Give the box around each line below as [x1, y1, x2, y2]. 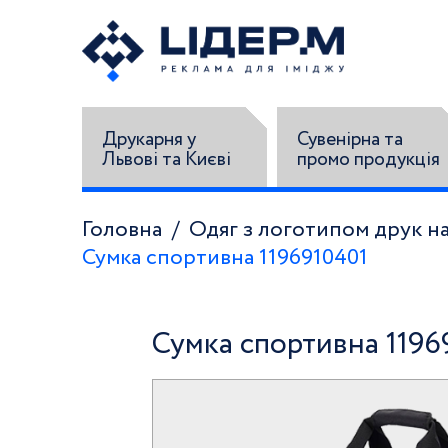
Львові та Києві [102, 149, 231, 169]
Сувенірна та [297, 129, 404, 149]
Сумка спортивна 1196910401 [82, 247, 368, 270]
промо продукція [297, 149, 441, 169]
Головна [82, 219, 162, 242]
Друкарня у [102, 129, 196, 149]
